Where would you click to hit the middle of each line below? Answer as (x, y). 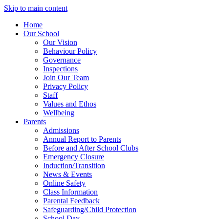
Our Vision (60, 42)
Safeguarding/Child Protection (90, 209)
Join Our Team (66, 77)
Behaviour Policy (70, 51)
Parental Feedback (71, 201)
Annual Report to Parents (82, 139)
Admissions (61, 130)
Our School (41, 33)
